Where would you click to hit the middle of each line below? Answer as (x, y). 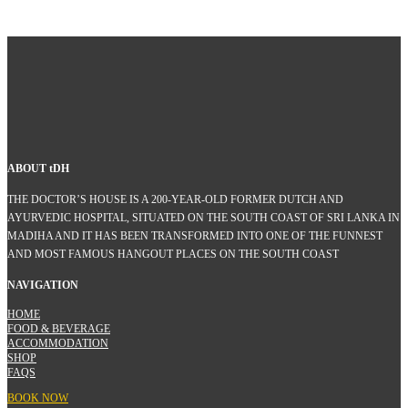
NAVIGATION (43, 286)
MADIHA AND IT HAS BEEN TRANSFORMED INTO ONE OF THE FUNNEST (195, 236)
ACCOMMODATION (58, 344)
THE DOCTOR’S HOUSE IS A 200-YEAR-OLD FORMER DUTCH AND (175, 200)
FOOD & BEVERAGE (59, 329)
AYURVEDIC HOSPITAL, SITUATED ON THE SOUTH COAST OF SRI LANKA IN (204, 218)
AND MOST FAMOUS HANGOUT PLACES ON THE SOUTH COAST (173, 255)
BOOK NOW (38, 398)
